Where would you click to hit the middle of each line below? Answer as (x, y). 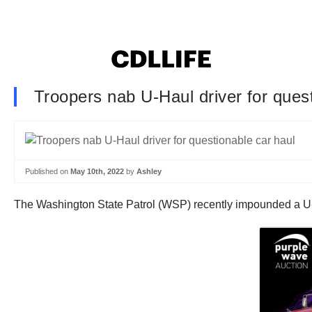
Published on (48, 171)
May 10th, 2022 (97, 171)
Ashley (149, 171)
